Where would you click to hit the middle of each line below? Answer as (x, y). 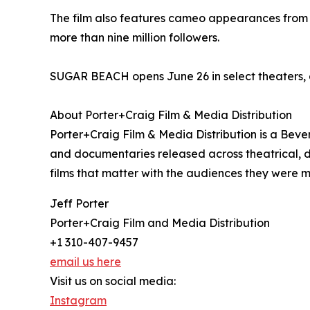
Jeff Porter (79, 203)
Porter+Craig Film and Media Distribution (160, 222)
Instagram (78, 300)
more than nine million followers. (135, 37)
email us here (85, 261)
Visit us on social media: (113, 281)
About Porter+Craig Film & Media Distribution (171, 115)
